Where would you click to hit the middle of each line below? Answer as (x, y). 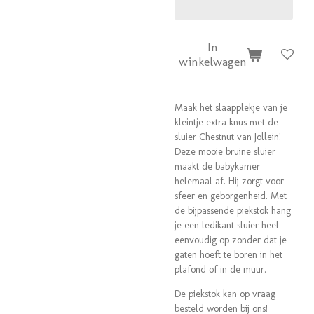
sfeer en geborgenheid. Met (231, 196)
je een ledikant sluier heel (227, 226)
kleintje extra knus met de (226, 123)
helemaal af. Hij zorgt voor (229, 182)
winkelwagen (213, 62)
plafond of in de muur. (222, 270)
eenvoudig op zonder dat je (231, 240)
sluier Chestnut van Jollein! (228, 137)
